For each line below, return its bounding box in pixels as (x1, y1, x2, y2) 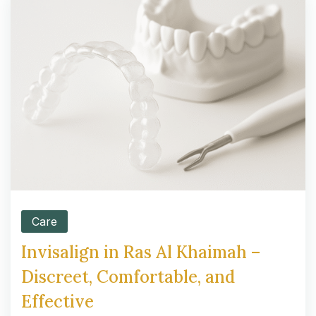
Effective (21, 290, 94, 312)
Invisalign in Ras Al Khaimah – (21, 241, 261, 263)
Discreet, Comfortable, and (21, 265, 235, 288)
